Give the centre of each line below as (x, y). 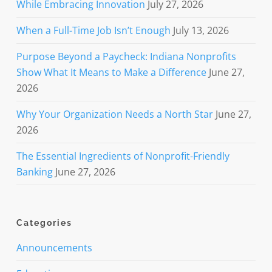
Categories (44, 223)
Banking (34, 172)
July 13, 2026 (201, 31)
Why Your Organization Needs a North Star (114, 114)
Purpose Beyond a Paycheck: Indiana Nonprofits (126, 57)
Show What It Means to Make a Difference (111, 73)
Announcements (54, 248)
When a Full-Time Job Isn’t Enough (93, 31)
